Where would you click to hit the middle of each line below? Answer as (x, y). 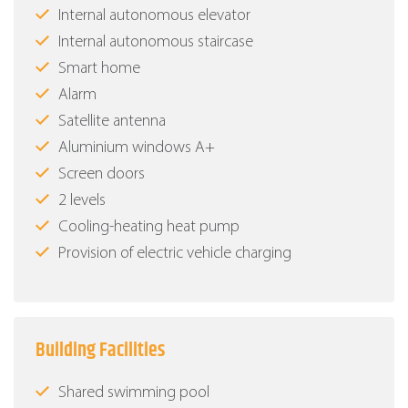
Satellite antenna (112, 122)
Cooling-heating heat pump (149, 228)
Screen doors (102, 175)
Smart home (99, 69)
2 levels (82, 201)
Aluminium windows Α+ (137, 148)
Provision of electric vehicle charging (175, 254)
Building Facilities (100, 351)
